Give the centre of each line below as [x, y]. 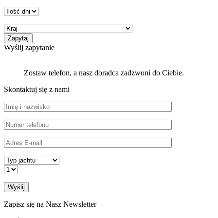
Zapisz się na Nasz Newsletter [50, 204]
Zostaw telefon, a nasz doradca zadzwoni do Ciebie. [104, 73]
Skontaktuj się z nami [37, 90]
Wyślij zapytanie [29, 48]
